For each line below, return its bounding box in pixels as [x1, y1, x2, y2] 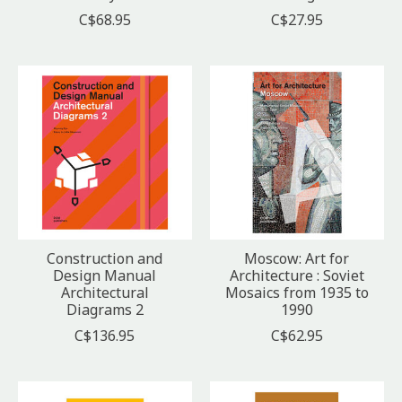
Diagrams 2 [66, 299, 144, 319]
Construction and [47, 248, 163, 268]
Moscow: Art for [244, 248, 350, 268]
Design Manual [53, 265, 157, 285]
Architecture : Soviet [229, 265, 364, 285]
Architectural [60, 282, 149, 302]
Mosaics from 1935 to [224, 282, 369, 302]
